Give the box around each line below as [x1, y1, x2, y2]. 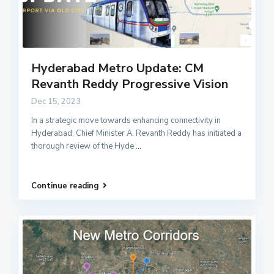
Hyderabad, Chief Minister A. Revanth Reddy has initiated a [31, 127, 242, 139]
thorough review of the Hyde [31, 140, 136, 152]
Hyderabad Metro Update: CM [31, 59, 204, 76]
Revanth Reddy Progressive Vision [31, 75, 228, 92]
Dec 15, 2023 [31, 95, 81, 107]
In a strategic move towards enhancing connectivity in [31, 114, 221, 126]
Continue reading [31, 180, 99, 191]
